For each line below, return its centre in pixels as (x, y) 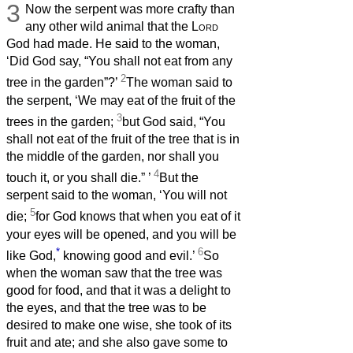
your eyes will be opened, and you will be (121, 234)
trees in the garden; (61, 121)
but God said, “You (174, 121)
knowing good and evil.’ (129, 255)
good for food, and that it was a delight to (119, 290)
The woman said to (179, 83)
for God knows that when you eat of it (138, 217)
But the (179, 178)
